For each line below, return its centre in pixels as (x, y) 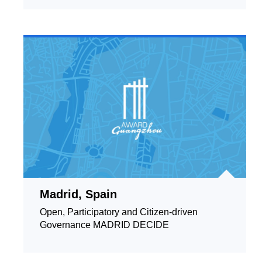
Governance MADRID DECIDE (104, 225)
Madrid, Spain (78, 194)
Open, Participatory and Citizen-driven (119, 212)
